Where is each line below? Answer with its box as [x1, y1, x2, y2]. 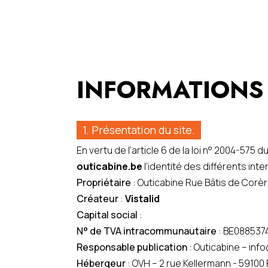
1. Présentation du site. [83, 123, 195, 137]
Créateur [77, 192, 118, 205]
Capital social [77, 208, 138, 221]
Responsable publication [77, 240, 187, 254]
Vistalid [125, 192, 160, 205]
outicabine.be [77, 160, 142, 173]
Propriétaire [77, 176, 131, 189]
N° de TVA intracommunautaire [77, 224, 217, 237]
